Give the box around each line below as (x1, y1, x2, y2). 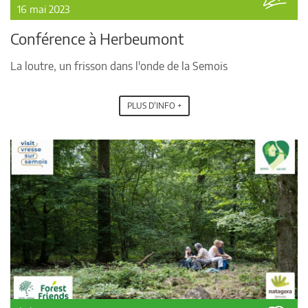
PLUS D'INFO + (126, 100, 181, 111)
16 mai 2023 (17, 3, 70, 16)
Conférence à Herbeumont (10, 29, 184, 49)
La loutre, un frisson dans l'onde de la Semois (10, 59, 228, 74)
